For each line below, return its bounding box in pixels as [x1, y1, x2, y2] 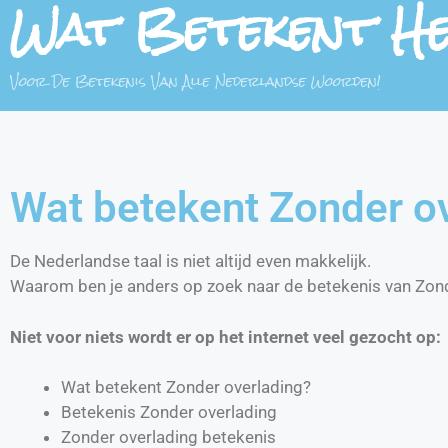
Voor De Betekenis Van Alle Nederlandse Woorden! [10, 67, 381, 95]
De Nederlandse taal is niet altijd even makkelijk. [10, 251, 371, 271]
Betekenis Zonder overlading [61, 402, 277, 422]
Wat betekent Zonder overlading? [61, 377, 311, 397]
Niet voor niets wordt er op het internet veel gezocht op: [10, 326, 441, 347]
